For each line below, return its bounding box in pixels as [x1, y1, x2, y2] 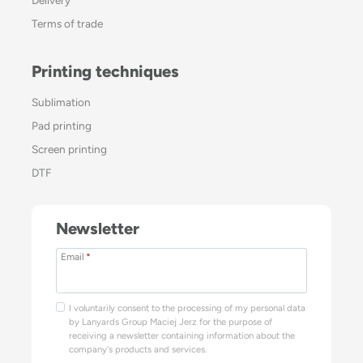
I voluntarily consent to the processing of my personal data [68, 301, 305, 314]
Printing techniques [32, 61, 179, 81]
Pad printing [32, 118, 92, 132]
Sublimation [32, 95, 91, 109]
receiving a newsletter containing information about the [68, 329, 295, 341]
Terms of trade [32, 16, 103, 30]
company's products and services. [68, 343, 207, 355]
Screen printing [32, 142, 107, 156]
